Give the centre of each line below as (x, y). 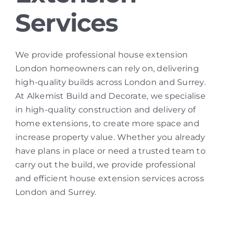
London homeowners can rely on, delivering (107, 68)
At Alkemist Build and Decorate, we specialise (110, 96)
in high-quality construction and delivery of (105, 110)
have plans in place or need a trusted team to (110, 151)
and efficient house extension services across (109, 178)
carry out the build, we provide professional (105, 165)
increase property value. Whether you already (110, 137)
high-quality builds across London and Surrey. (110, 82)
